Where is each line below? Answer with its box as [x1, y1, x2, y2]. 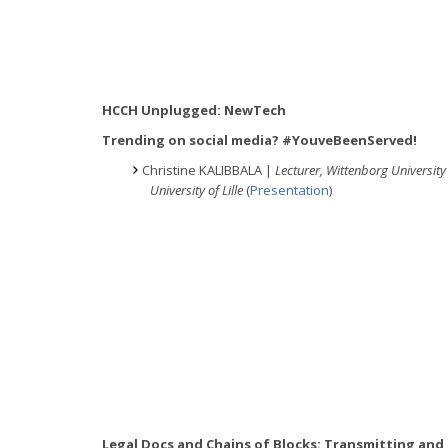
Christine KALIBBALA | [142, 160, 275, 179]
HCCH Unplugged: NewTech [102, 100, 286, 119]
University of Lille [150, 180, 246, 199]
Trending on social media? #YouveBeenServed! [102, 130, 417, 149]
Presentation [250, 180, 329, 199]
